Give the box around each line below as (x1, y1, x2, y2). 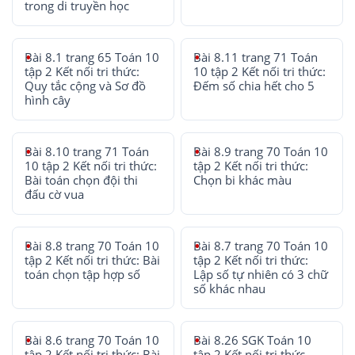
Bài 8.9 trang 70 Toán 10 (193, 144, 329, 160)
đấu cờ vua (25, 187, 84, 203)
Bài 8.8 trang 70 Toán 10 (25, 239, 159, 254)
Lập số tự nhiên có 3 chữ (193, 267, 329, 283)
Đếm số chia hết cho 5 (193, 78, 315, 94)
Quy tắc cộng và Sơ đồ (25, 78, 146, 94)
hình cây (25, 93, 71, 109)
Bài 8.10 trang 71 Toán (25, 144, 149, 160)
